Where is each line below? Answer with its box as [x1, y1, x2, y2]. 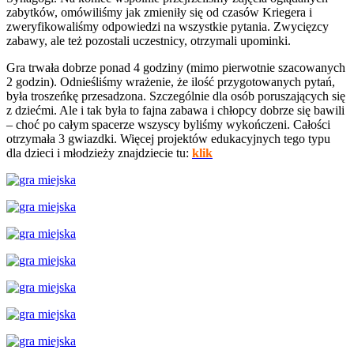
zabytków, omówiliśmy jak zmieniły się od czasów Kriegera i [6, 6, 312, 20]
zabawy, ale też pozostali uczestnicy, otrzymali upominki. [6, 34, 291, 48]
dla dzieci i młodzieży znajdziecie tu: [6, 146, 192, 160]
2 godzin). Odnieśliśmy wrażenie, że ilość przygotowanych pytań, [6, 75, 335, 89]
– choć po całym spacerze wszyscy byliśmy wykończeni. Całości [6, 118, 330, 132]
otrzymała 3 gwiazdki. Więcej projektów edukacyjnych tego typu [6, 132, 330, 146]
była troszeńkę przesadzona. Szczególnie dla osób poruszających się [6, 89, 345, 104]
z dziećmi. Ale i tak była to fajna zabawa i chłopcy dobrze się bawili [6, 104, 345, 118]
